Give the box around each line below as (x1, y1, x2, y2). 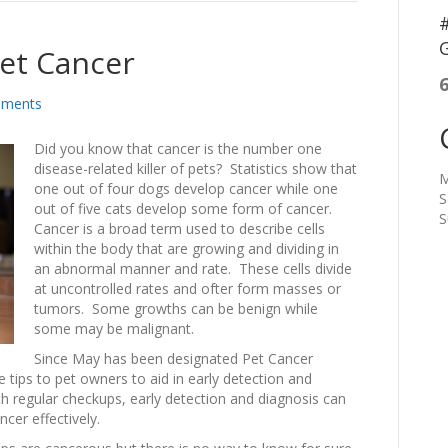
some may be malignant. (34, 319, 194, 338)
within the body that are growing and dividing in (34, 239, 339, 258)
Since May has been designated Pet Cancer (34, 349, 313, 368)
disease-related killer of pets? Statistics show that (34, 159, 357, 178)
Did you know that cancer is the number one (34, 139, 322, 158)
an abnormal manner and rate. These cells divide (34, 259, 352, 278)
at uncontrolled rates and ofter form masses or (34, 279, 341, 298)
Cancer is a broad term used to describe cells (34, 219, 325, 238)
